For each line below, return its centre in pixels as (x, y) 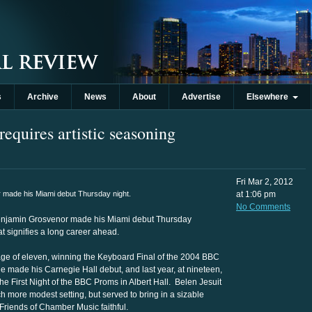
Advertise (201, 97)
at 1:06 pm (256, 194)
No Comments (263, 207)
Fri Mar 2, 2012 (265, 182)
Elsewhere (270, 97)
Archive (43, 97)
